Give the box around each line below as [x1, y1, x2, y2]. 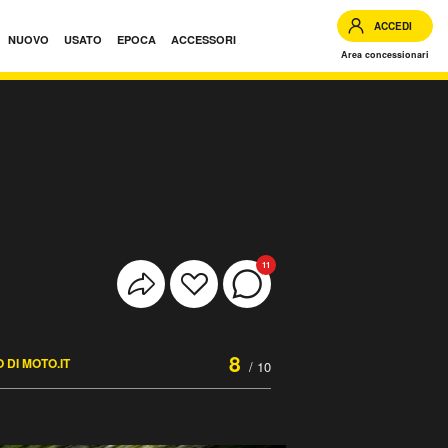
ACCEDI [374, 19, 412, 33]
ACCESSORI [171, 32, 236, 47]
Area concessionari [341, 48, 429, 61]
